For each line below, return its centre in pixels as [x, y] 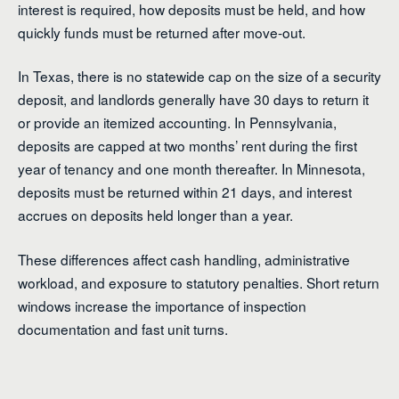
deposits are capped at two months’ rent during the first [187, 146]
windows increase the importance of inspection [162, 305]
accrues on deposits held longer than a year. [155, 215]
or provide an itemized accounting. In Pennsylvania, [177, 122]
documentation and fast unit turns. [123, 328]
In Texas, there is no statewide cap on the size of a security [199, 76]
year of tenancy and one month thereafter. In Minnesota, [191, 169]
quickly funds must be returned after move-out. [162, 33]
